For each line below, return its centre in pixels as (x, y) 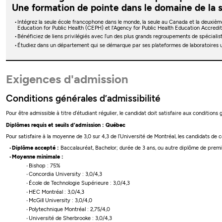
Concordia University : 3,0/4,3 (65, 174)
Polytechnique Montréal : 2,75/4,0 (69, 210)
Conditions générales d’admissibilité (83, 99)
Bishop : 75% (44, 166)
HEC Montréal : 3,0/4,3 (56, 192)
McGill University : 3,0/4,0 (60, 201)
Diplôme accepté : (35, 148)
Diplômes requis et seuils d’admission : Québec (66, 125)
